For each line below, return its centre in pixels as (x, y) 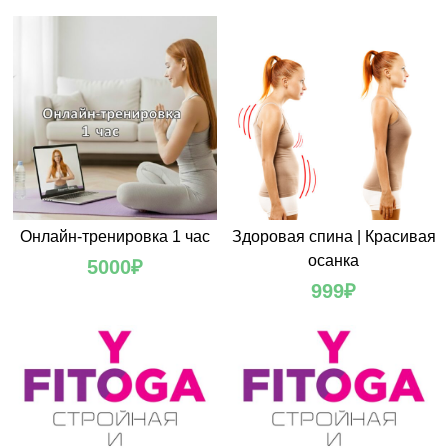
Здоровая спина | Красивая (333, 236)
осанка (333, 260)
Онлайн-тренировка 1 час (114, 236)
